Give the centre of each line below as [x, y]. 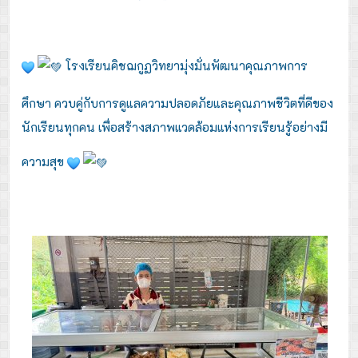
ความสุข [44, 161]
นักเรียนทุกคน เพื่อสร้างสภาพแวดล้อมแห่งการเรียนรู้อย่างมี [175, 127]
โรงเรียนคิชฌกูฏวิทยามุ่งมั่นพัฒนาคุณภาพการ [185, 65]
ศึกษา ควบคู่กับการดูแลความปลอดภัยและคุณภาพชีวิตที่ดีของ [177, 103]
